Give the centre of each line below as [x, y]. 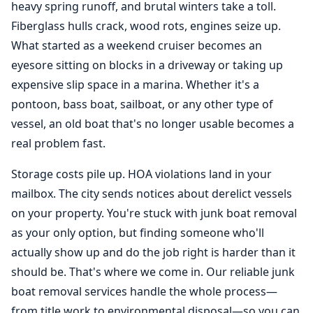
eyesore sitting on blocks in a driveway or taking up [147, 65]
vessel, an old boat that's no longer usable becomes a [153, 124]
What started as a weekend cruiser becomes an [137, 45]
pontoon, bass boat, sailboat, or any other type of [142, 104]
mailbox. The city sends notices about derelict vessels [152, 194]
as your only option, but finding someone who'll [138, 233]
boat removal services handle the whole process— [144, 291]
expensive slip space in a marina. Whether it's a [135, 85]
